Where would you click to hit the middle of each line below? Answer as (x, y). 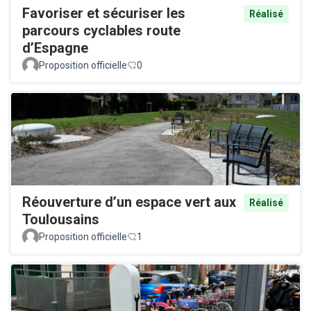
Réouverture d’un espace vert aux (129, 202)
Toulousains (61, 220)
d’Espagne (55, 48)
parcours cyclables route (101, 31)
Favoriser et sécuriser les (104, 14)
